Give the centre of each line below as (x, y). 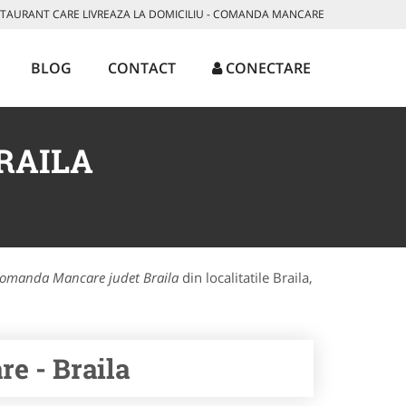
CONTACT (142, 68)
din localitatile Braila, (246, 277)
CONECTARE (266, 68)
